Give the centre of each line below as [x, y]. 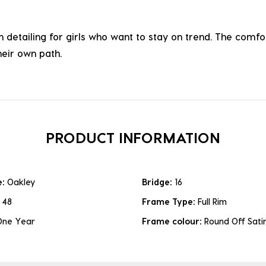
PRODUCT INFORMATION [133, 137]
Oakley [21, 182]
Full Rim [212, 202]
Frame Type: [170, 202]
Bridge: [158, 182]
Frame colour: [173, 221]
